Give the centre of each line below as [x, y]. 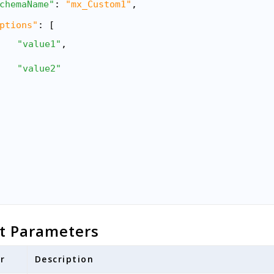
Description [64, 259]
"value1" [39, 44]
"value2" [39, 68]
